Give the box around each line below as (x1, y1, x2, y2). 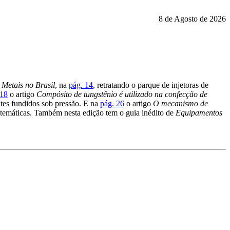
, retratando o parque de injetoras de (93, 80, 208, 89)
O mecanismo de (153, 99, 208, 108)
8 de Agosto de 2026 (159, 14, 226, 23)
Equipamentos (176, 108, 222, 117)
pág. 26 (100, 99, 124, 108)
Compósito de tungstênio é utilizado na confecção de (36, 89, 207, 99)
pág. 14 (69, 80, 93, 89)
